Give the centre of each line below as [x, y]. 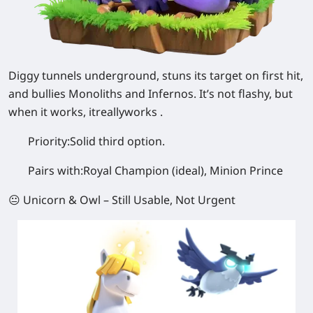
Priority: [49, 141]
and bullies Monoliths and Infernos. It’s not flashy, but [151, 93]
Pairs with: [56, 170]
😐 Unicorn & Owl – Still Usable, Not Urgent [122, 199]
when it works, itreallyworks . [86, 111]
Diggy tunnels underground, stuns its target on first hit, [156, 75]
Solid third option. [117, 141]
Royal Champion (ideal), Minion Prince [183, 170]
